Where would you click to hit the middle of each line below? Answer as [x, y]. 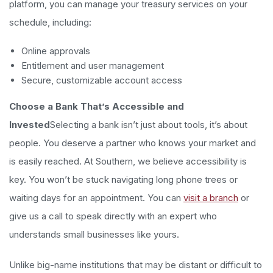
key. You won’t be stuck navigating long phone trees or [123, 179]
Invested [30, 124]
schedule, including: [50, 22]
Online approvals [56, 51]
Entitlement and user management [93, 65]
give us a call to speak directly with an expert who [113, 216]
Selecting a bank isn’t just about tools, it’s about [149, 124]
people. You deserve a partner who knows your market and [133, 143]
